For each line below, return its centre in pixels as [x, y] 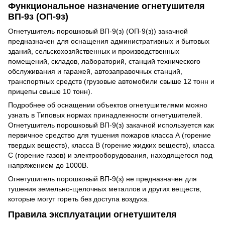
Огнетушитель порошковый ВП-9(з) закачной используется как [111, 125]
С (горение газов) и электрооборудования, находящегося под [110, 155]
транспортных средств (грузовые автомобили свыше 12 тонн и [111, 81]
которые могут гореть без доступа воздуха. [80, 199]
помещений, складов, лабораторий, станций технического [104, 61]
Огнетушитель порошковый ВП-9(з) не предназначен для [102, 179]
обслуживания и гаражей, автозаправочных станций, [95, 71]
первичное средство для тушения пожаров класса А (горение [109, 135]
